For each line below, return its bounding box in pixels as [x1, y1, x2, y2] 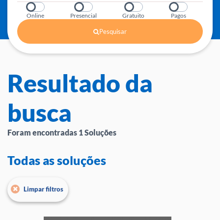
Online [27, 12, 45, 19]
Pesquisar [99, 27, 127, 35]
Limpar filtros [24, 185, 63, 193]
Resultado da [7, 68, 153, 98]
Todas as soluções [7, 153, 106, 167]
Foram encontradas [7, 128, 79, 137]
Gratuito [122, 12, 145, 19]
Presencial [70, 12, 97, 19]
